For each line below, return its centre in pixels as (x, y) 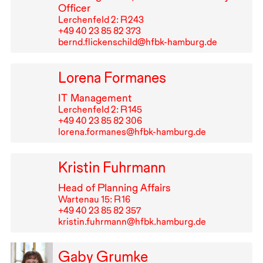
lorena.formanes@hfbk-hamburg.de (132, 131)
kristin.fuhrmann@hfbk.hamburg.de (132, 221)
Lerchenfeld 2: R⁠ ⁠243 (101, 20)
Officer (74, 8)
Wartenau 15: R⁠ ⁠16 (94, 199)
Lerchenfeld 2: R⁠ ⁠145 (100, 109)
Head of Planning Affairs (114, 187)
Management (100, 97)
